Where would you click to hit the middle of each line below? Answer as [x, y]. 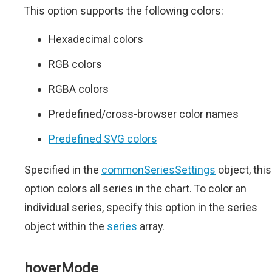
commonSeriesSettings [158, 170]
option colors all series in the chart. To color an [135, 189]
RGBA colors [79, 89]
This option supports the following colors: [124, 11]
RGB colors [75, 64]
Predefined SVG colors [103, 139]
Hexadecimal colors [96, 39]
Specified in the [63, 170]
